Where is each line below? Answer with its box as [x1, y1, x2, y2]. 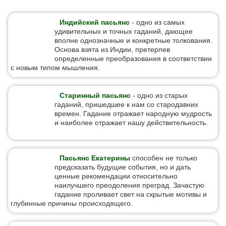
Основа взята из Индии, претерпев [54, 45, 170, 53]
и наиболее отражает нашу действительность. [54, 119, 208, 127]
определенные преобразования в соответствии [54, 54, 212, 63]
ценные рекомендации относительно [54, 172, 178, 180]
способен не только [130, 154, 197, 162]
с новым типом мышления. [11, 64, 100, 72]
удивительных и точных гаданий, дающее [54, 27, 193, 35]
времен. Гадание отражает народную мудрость [54, 109, 212, 118]
